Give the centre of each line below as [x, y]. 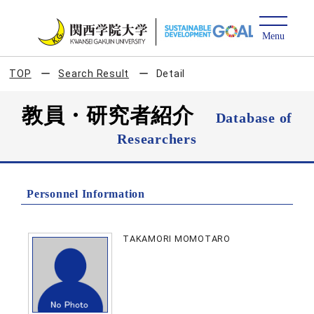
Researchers [157, 139]
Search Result [94, 74]
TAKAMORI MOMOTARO [177, 239]
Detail [171, 74]
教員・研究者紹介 [118, 115]
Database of [254, 118]
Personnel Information [86, 194]
